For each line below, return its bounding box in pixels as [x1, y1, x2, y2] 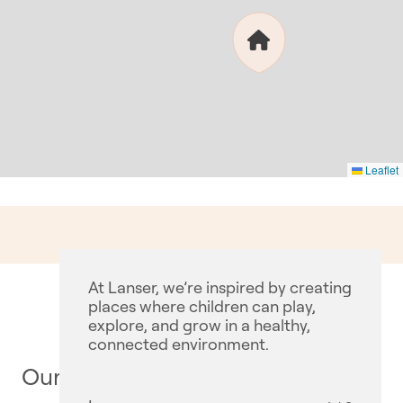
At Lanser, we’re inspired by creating [87, 277, 352, 297]
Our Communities [22, 362, 210, 390]
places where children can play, [87, 296, 316, 316]
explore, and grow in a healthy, [87, 315, 310, 335]
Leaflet [363, 162, 399, 177]
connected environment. [87, 334, 269, 354]
